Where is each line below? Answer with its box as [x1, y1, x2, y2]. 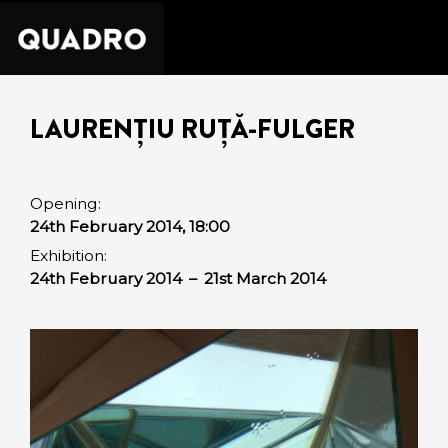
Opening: [30, 193, 101, 213]
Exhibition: [30, 246, 107, 265]
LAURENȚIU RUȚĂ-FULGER [30, 111, 355, 148]
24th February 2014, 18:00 [30, 216, 230, 236]
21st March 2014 [204, 269, 326, 288]
